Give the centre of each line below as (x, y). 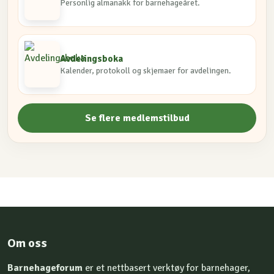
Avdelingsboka (92, 58)
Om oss (27, 243)
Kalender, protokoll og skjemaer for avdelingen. (146, 71)
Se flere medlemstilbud (137, 118)
